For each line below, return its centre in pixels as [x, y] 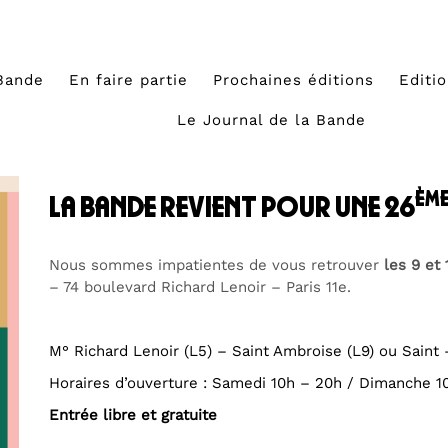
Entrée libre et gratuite [133, 415]
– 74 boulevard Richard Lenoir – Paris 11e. [200, 287]
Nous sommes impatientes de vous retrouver [216, 265]
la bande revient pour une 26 [232, 207]
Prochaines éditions [294, 80]
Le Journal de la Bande [272, 120]
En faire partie [129, 80]
